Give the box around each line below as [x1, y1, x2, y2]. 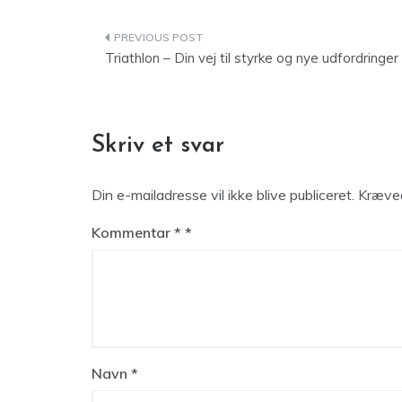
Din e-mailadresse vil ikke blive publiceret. [92, 186, 354, 204]
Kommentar [92, 223, 174, 241]
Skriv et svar [92, 134, 224, 158]
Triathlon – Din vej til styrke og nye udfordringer [105, 49, 398, 66]
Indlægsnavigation [104, 29, 304, 53]
